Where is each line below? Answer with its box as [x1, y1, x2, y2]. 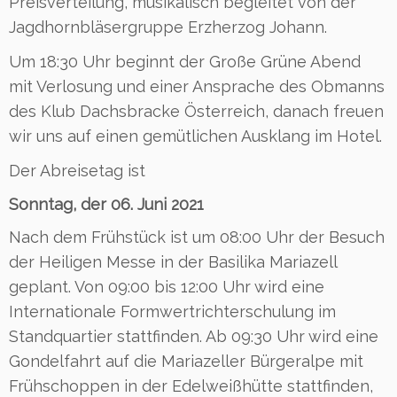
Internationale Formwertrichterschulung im [9, 301, 336, 321]
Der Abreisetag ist [9, 160, 145, 180]
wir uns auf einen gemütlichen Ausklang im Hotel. [9, 126, 382, 145]
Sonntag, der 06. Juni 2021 [9, 194, 204, 214]
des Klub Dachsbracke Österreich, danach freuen [9, 101, 384, 121]
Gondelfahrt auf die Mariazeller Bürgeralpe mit [9, 351, 363, 370]
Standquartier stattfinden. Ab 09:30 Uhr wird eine [9, 326, 378, 346]
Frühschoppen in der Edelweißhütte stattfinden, [9, 376, 373, 395]
